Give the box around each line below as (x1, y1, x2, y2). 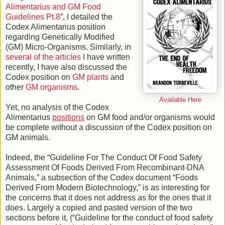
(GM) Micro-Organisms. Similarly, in (6, 42, 131, 51)
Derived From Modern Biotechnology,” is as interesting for (6, 183, 209, 192)
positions (52, 113, 84, 122)
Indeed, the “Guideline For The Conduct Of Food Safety (6, 153, 202, 162)
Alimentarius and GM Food (6, 2, 101, 11)
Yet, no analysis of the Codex (6, 102, 109, 111)
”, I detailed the (60, 12, 113, 21)
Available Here (159, 96, 201, 103)
